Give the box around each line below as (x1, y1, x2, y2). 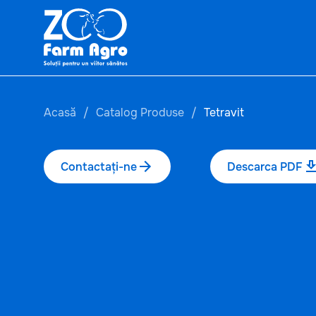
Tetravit (204, 105, 244, 120)
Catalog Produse (96, 105, 184, 120)
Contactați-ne (61, 159, 137, 174)
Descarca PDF (226, 159, 303, 174)
